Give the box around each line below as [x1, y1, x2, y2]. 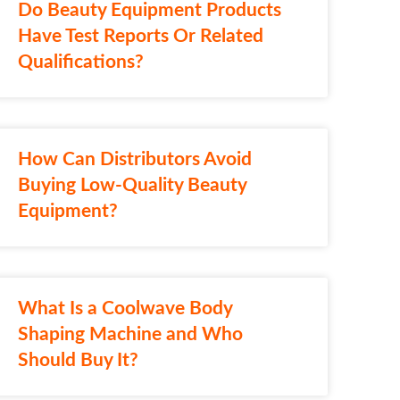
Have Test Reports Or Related [17, 26, 263, 46]
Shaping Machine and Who [17, 324, 243, 344]
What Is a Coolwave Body [17, 298, 232, 318]
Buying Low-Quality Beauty [17, 175, 246, 195]
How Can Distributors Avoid [17, 149, 252, 169]
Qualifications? [17, 52, 144, 71]
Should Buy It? [17, 350, 138, 370]
